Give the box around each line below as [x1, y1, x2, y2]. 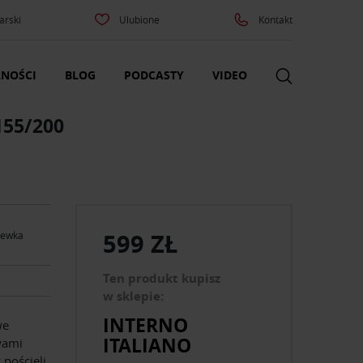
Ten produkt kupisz [103, 270, 221, 288]
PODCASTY [124, 67, 184, 83]
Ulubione [119, 13, 160, 26]
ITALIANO [103, 331, 192, 358]
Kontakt [258, 13, 293, 26]
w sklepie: [103, 288, 164, 305]
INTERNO [103, 311, 189, 338]
